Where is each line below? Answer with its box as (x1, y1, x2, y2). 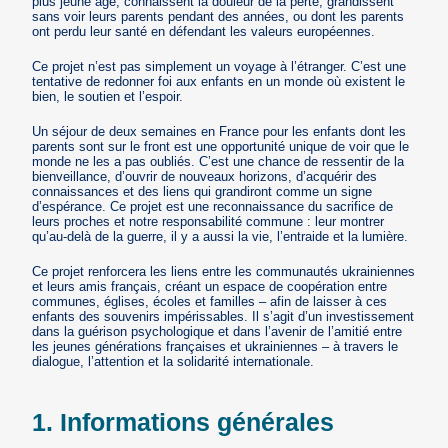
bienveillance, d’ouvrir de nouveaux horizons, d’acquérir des (32, 169, 378, 185)
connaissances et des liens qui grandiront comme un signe (32, 184, 373, 200)
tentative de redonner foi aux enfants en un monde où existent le (32, 74, 406, 90)
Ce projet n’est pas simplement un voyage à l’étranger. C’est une (32, 59, 407, 75)
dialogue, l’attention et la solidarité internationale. (32, 354, 315, 370)
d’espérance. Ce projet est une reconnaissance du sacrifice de (32, 199, 394, 215)
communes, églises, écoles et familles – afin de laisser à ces (32, 294, 388, 310)
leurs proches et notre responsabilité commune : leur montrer (32, 214, 385, 230)
